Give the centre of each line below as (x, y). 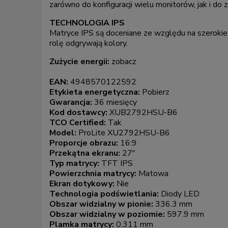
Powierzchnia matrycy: (94, 174)
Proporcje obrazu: (85, 143)
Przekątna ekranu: (86, 153)
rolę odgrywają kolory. (89, 44)
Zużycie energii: (79, 62)
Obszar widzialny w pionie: (102, 204)
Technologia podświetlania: (105, 194)
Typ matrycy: (75, 164)
